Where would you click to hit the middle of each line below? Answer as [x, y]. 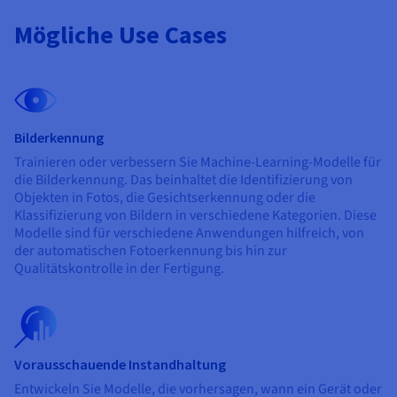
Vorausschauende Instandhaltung [120, 364]
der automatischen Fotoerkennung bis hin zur [151, 250]
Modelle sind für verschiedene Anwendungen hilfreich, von [189, 233]
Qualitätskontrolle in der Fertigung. [119, 268]
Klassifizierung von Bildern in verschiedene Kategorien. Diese [195, 215]
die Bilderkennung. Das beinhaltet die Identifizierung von [183, 179]
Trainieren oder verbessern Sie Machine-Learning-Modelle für [198, 162]
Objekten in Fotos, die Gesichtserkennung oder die [165, 197]
